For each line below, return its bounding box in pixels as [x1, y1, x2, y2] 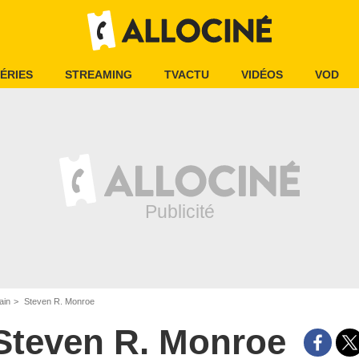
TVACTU [164, 68, 209, 81]
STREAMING [65, 68, 132, 81]
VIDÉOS [241, 68, 283, 81]
